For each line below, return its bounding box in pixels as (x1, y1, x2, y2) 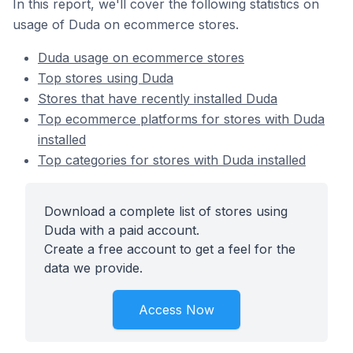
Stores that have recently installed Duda (38, 91, 277, 106)
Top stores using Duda (38, 70, 173, 86)
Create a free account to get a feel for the (44, 241, 295, 257)
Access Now (139, 302, 214, 318)
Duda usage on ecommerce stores (38, 50, 244, 65)
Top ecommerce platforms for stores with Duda (38, 111, 325, 127)
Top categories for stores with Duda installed (38, 152, 306, 168)
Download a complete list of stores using (44, 203, 288, 219)
